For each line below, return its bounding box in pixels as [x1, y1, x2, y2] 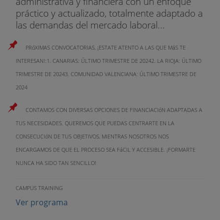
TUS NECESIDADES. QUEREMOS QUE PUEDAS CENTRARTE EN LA [16, 119, 174, 127]
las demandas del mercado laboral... [16, 18, 165, 32]
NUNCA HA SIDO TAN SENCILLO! [16, 159, 96, 167]
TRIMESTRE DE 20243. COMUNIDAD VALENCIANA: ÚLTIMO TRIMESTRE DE [16, 70, 196, 78]
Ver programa [16, 196, 68, 208]
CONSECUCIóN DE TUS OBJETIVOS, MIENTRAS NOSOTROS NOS [16, 133, 169, 140]
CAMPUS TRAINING [16, 184, 63, 192]
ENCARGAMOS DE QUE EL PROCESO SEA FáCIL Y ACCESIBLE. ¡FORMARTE [16, 146, 195, 154]
